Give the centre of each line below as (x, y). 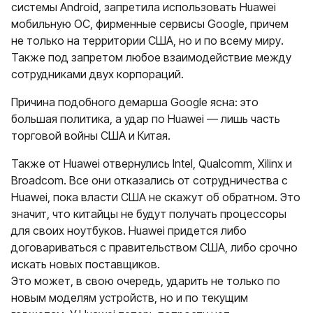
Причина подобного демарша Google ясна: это (135, 102)
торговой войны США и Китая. (91, 136)
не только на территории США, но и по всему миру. (147, 41)
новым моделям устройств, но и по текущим (130, 298)
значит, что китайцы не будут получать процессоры (149, 214)
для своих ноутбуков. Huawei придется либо (129, 231)
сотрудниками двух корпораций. (97, 74)
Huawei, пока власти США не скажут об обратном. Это (156, 197)
